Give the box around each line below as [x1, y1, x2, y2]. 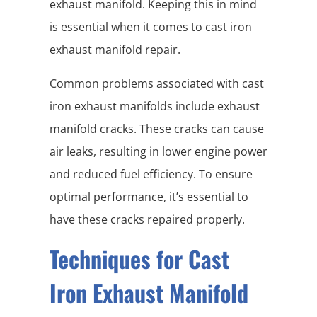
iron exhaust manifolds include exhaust [50, 98, 260, 115]
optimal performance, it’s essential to [50, 189, 248, 205]
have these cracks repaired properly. [50, 212, 245, 228]
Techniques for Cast [50, 242, 229, 276]
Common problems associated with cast [50, 76, 264, 92]
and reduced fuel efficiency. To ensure [50, 166, 253, 183]
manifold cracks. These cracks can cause [50, 121, 264, 137]
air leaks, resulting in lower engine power [50, 144, 267, 160]
